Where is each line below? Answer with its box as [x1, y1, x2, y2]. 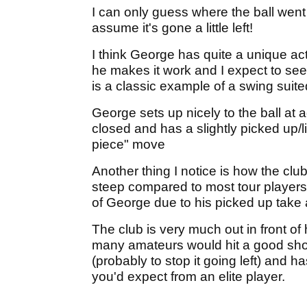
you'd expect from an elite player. [92, 269, 285, 284]
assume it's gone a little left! [92, 20, 253, 35]
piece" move [92, 136, 165, 151]
